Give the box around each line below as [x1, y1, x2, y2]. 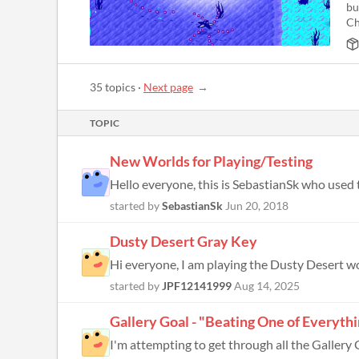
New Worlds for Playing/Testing [110, 152, 313, 170]
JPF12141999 [162, 279, 232, 292]
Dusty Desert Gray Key [110, 232, 257, 250]
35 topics [90, 80, 135, 94]
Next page [143, 80, 193, 94]
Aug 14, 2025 [234, 279, 300, 292]
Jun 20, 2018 [225, 199, 288, 212]
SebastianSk [162, 199, 223, 212]
